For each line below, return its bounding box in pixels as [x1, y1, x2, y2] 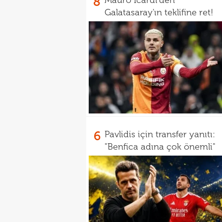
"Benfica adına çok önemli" [105, 141, 216, 152]
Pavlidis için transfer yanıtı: [105, 129, 215, 140]
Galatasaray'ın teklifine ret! [105, 7, 213, 18]
